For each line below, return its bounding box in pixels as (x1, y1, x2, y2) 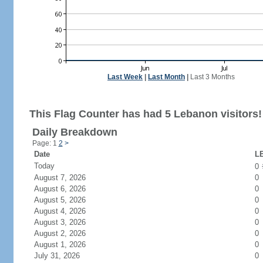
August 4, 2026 (33, 207, 100, 215)
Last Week (107, 73, 143, 81)
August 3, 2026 (33, 218, 100, 227)
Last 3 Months (190, 73, 235, 81)
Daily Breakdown (32, 126, 117, 138)
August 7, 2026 (33, 173, 100, 182)
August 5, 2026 (33, 195, 100, 204)
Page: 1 (32, 139, 59, 147)
